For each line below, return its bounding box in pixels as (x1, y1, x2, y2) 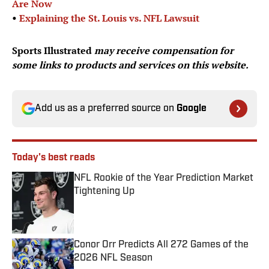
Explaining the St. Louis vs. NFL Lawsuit (19, 11, 199, 25)
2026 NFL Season (74, 253, 153, 264)
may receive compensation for (94, 44, 234, 58)
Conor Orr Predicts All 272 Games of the (74, 240, 249, 250)
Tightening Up (74, 187, 134, 197)
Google (177, 104, 207, 114)
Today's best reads (12, 153, 95, 163)
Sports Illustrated (12, 44, 94, 58)
